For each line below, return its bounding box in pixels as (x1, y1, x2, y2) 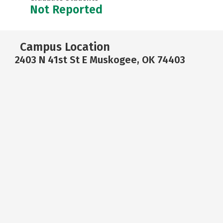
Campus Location (20, 40, 110, 54)
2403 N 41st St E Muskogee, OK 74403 (15, 54, 185, 66)
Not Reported (30, 2, 103, 16)
